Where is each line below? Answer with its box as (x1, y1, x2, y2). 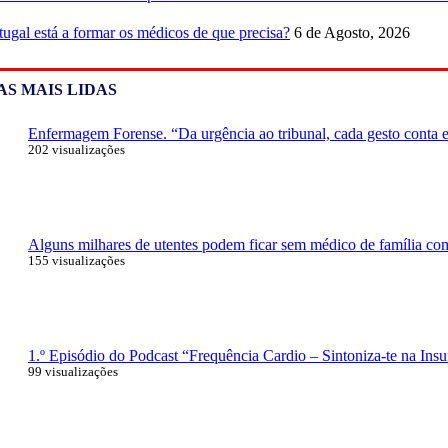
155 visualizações (28, 253, 125, 268)
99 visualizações (28, 364, 118, 379)
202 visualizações (28, 142, 125, 157)
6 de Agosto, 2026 (294, 23, 410, 41)
